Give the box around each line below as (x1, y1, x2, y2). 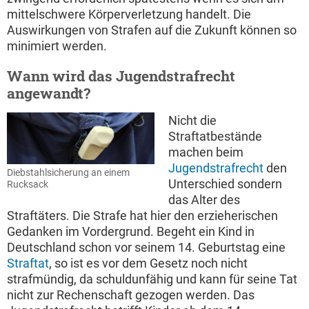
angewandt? (7, 83, 90, 103)
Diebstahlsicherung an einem (7, 166, 130, 179)
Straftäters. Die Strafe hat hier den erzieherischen (7, 208, 278, 223)
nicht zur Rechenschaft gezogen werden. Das (7, 288, 255, 302)
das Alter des (168, 192, 240, 207)
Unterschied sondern (168, 177, 282, 191)
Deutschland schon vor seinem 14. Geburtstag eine (7, 240, 286, 255)
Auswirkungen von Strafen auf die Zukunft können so (7, 23, 297, 37)
